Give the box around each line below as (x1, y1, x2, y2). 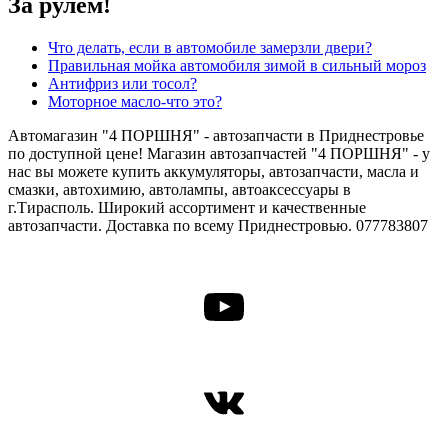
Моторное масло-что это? (48, 93, 222, 111)
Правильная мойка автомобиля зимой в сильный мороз (48, 57, 426, 75)
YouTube (199, 278, 373, 332)
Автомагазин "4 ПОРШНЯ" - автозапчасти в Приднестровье (8, 127, 424, 145)
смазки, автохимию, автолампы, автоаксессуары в (8, 181, 351, 199)
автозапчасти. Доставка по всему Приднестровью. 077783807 (8, 217, 428, 235)
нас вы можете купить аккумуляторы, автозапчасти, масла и (8, 163, 419, 181)
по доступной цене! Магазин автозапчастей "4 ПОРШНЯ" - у (8, 145, 430, 163)
